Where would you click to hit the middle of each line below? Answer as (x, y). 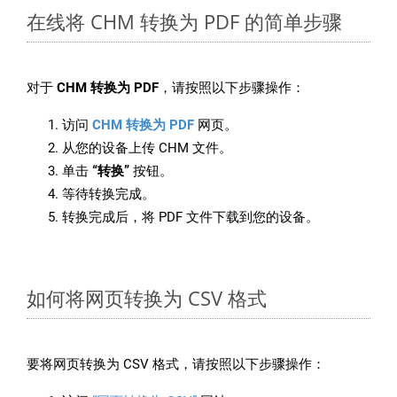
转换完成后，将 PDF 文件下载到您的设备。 (191, 218)
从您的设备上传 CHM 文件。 (147, 148)
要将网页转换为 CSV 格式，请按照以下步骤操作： (176, 365)
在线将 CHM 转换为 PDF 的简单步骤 (184, 22)
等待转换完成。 (109, 195)
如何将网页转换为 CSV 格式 (147, 298)
